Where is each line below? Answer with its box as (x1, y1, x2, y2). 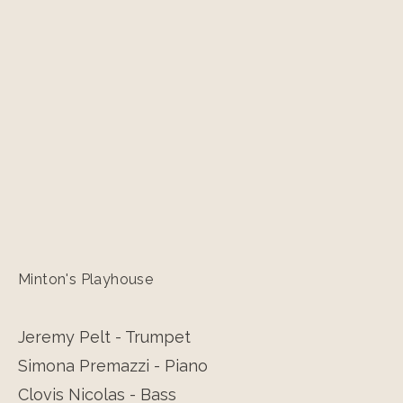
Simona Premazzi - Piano (18, 356, 208, 376)
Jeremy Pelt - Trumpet (18, 327, 191, 347)
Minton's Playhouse (18, 271, 154, 289)
